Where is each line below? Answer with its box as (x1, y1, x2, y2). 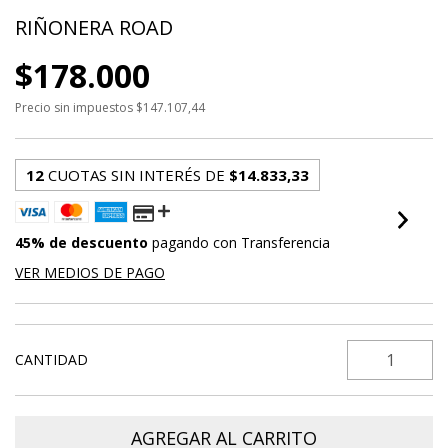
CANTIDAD (15, 350, 88, 369)
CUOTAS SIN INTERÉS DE (48, 165, 229, 185)
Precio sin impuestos (15, 99, 136, 116)
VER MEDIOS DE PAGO (15, 263, 165, 282)
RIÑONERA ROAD (15, 14, 173, 41)
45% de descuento (15, 233, 148, 252)
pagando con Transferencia (148, 233, 330, 252)
